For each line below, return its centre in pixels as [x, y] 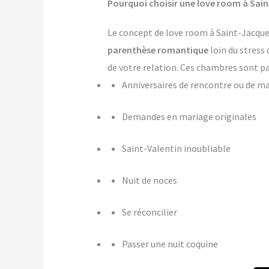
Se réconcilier [149, 212]
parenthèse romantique [158, 50]
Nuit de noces [149, 180]
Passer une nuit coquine [170, 244]
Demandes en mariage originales [189, 117]
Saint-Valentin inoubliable [176, 149]
